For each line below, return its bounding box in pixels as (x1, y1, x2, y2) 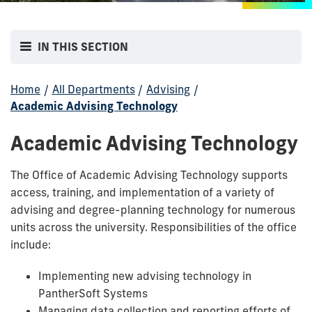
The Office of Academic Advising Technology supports (10, 167, 288, 182)
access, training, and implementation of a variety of (10, 185, 274, 199)
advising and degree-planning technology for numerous (10, 202, 295, 217)
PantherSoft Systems (38, 286, 148, 300)
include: (10, 237, 51, 251)
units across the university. (10, 219, 148, 234)
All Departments (52, 81, 135, 96)
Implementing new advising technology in (38, 268, 251, 283)
